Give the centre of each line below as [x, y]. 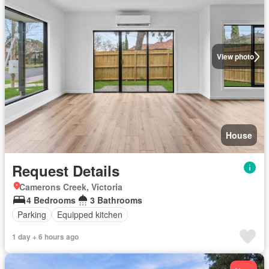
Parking [32, 214]
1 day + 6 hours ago [45, 236]
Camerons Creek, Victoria [71, 186]
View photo [235, 57]
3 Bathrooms [116, 200]
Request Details [66, 170]
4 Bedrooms [51, 200]
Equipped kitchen [90, 214]
